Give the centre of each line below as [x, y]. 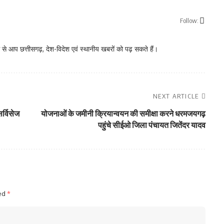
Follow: [189, 20]
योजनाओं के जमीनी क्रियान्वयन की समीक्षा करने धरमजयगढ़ [123, 113]
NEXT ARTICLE [176, 96]
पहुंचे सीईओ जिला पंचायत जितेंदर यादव [151, 125]
